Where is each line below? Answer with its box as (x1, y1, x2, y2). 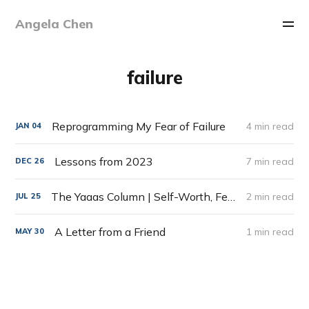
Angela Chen (15, 16, 94, 32)
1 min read (246, 225, 294, 238)
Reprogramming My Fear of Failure (52, 119, 226, 133)
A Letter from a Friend (54, 224, 166, 239)
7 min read (246, 154, 294, 168)
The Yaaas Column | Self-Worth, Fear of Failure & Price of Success (228, 189, 236, 203)
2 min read (246, 190, 294, 203)
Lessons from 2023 (54, 154, 154, 168)
